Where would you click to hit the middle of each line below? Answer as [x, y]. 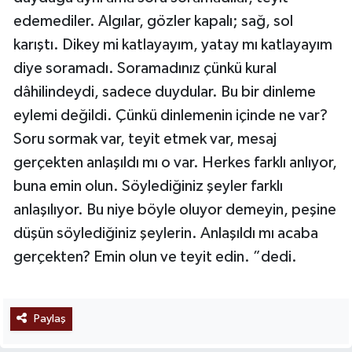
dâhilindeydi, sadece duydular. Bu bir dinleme [165, 92]
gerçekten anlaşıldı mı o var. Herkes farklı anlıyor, [175, 163]
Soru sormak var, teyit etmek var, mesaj [145, 139]
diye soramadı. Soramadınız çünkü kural [145, 69]
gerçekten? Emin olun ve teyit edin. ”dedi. [155, 257]
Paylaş [49, 319]
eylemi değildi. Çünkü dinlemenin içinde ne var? [170, 116]
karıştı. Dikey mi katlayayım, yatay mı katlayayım [173, 45]
